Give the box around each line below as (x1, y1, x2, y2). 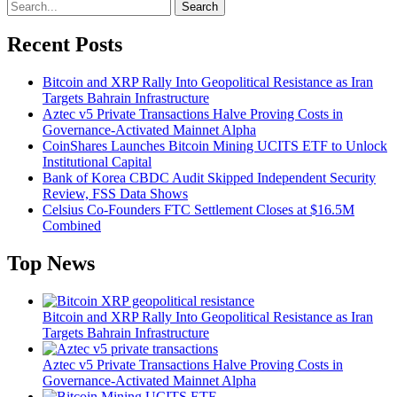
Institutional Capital (43, 154, 152, 170)
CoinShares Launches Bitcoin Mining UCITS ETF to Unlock (43, 138, 387, 154)
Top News (7, 252, 95, 276)
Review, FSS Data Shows (43, 186, 188, 202)
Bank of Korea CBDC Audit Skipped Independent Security (43, 170, 376, 186)
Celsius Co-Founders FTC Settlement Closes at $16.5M (43, 202, 354, 218)
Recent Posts (7, 33, 122, 57)
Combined (43, 218, 101, 234)
